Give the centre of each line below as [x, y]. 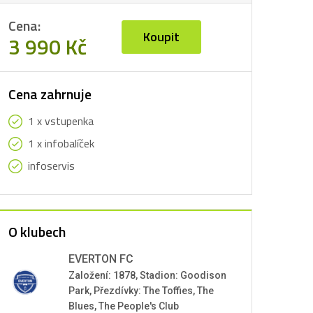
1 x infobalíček [61, 143]
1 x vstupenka [61, 121]
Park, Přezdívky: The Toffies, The [141, 291]
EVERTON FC [101, 259]
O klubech [37, 232]
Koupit [161, 37]
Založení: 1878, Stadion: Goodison [147, 275]
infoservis [51, 166]
